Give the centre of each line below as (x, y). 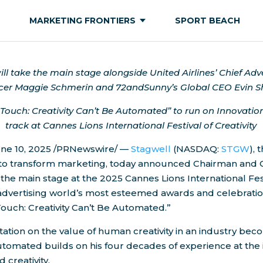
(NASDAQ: (196, 149)
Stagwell (151, 149)
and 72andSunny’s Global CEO (164, 87)
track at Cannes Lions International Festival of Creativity (131, 125)
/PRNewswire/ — (92, 149)
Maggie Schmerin (54, 87)
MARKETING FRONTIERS (82, 21)
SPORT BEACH (208, 21)
